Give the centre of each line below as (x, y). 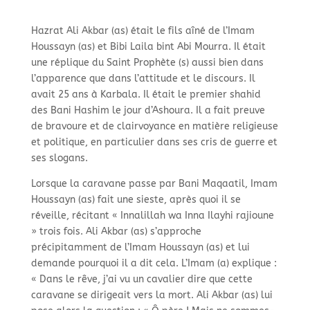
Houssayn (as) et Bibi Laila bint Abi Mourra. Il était (148, 47)
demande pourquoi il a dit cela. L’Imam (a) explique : (154, 264)
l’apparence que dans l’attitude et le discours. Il (143, 79)
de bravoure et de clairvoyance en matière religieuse (154, 127)
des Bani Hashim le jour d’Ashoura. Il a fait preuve (148, 111)
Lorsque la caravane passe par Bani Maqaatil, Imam (154, 184)
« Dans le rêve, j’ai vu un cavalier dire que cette (142, 280)
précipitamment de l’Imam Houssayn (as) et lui (140, 248)
